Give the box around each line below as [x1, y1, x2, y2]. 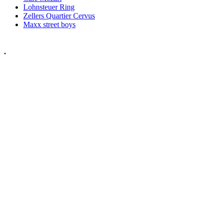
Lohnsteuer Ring [23, 2, 75, 11]
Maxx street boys [23, 20, 76, 29]
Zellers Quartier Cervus [23, 11, 95, 20]
